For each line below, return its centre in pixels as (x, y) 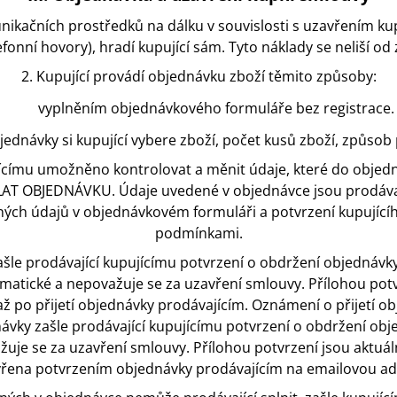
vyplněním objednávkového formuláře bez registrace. (216, 109)
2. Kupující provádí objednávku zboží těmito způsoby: (198, 77)
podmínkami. (198, 234)
